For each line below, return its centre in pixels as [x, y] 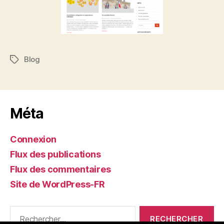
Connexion [33, 139]
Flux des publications [55, 154]
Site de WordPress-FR [57, 184]
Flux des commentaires [60, 169]
